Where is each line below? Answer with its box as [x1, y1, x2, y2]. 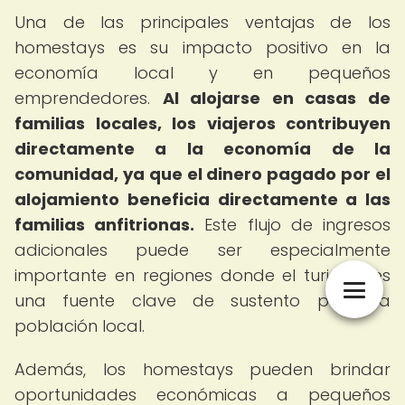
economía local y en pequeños [14, 61, 391, 84]
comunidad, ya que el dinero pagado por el [14, 163, 391, 185]
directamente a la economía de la [14, 137, 391, 160]
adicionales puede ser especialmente [14, 239, 391, 261]
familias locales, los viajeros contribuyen [14, 112, 391, 135]
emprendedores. [14, 87, 163, 109]
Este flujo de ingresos [194, 213, 391, 236]
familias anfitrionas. [14, 213, 195, 236]
